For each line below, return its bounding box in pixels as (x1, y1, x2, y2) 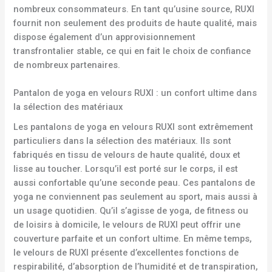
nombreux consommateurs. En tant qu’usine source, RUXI (13, 3, 255, 15)
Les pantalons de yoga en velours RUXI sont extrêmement (13, 121, 254, 133)
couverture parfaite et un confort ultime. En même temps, (13, 233, 253, 245)
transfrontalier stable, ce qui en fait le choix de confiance (13, 45, 251, 56)
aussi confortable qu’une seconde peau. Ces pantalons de (13, 177, 256, 189)
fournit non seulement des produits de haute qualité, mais (13, 17, 257, 29)
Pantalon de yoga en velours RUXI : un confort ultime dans (13, 87, 257, 99)
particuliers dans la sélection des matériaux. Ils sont (13, 135, 232, 147)
